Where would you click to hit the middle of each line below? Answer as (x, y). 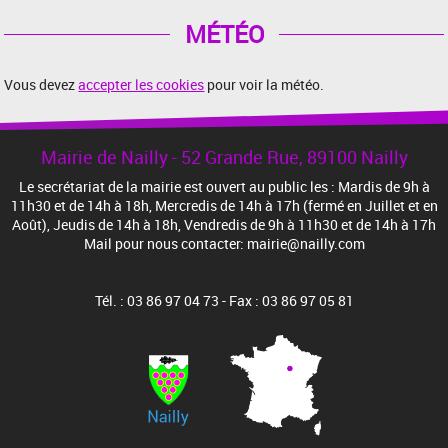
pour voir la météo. (264, 85)
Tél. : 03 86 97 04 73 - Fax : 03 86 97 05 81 (224, 301)
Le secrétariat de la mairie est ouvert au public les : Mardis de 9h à (224, 187)
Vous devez (41, 85)
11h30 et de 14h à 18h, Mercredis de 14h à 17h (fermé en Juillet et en (224, 206)
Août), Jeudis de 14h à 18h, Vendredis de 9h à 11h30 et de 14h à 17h (224, 225)
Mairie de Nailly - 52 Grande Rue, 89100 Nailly (224, 157)
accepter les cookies (141, 85)
